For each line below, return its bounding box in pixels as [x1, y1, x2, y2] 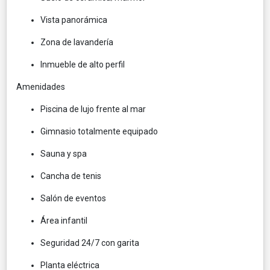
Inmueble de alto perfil [40, 59, 125, 69]
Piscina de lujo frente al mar [40, 104, 146, 114]
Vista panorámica [40, 14, 107, 25]
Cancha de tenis [40, 171, 101, 181]
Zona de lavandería [40, 37, 113, 47]
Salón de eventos [40, 193, 106, 203]
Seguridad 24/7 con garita [40, 237, 139, 248]
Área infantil [40, 215, 87, 225]
